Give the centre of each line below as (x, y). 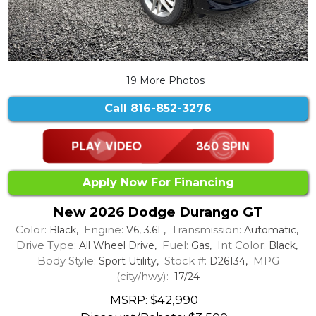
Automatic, (271, 230)
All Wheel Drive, (119, 245)
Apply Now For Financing (158, 183)
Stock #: (185, 260)
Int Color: (241, 245)
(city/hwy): (142, 276)
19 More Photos (164, 80)
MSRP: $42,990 (154, 300)
